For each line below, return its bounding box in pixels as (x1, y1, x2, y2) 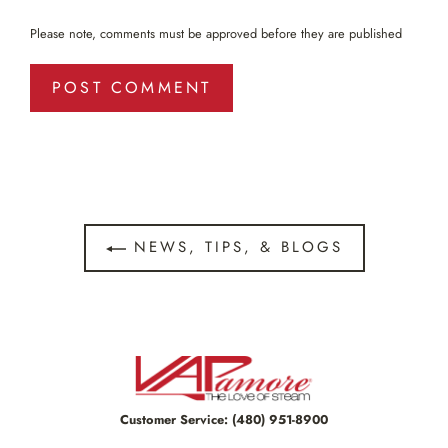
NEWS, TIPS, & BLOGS (125, 236, 343, 259)
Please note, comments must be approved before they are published (30, 24, 402, 44)
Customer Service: (120, 410, 232, 430)
